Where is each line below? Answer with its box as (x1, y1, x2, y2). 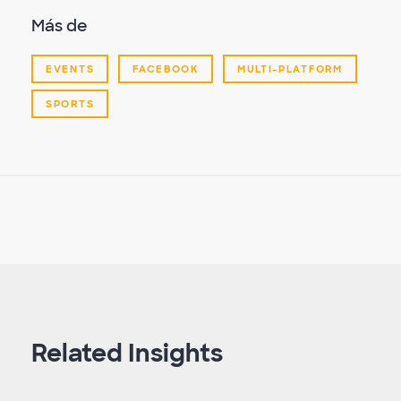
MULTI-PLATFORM (236, 63, 343, 76)
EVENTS (46, 63, 95, 76)
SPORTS (46, 98, 95, 111)
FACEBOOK (132, 63, 199, 76)
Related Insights (31, 337, 223, 370)
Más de (31, 15, 88, 38)
